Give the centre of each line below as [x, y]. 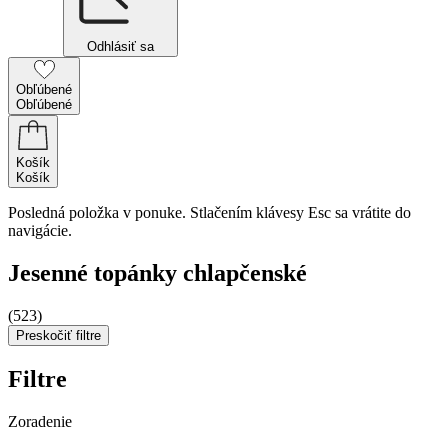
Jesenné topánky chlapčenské [157, 272]
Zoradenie [40, 421]
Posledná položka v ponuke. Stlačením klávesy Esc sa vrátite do [209, 212]
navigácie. [40, 230]
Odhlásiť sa [120, 46]
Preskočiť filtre [58, 335]
